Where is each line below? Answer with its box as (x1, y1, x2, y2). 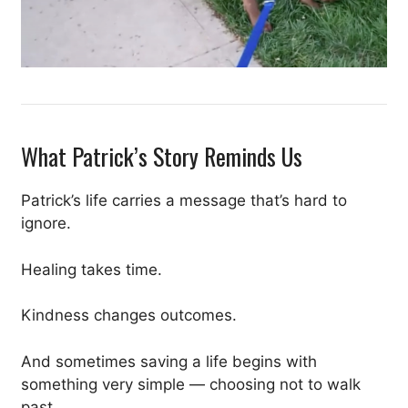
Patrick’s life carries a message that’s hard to (21, 191, 347, 210)
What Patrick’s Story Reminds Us (21, 138, 302, 175)
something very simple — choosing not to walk (21, 374, 361, 393)
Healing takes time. (21, 260, 162, 279)
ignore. (21, 214, 71, 233)
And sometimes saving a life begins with (21, 352, 317, 371)
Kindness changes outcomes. (21, 306, 237, 325)
